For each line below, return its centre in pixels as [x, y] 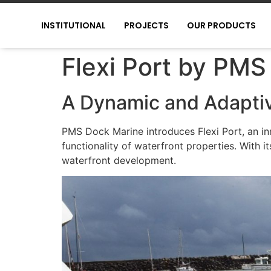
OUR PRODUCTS [221, 26]
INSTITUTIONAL [73, 26]
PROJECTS [146, 26]
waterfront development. [119, 161]
